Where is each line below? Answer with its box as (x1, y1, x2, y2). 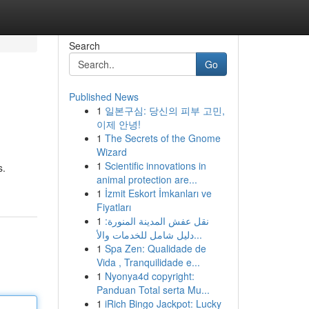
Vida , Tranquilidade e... (96, 255, 200, 269)
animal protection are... (96, 172, 197, 186)
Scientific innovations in (104, 159, 206, 172)
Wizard (96, 145, 127, 159)
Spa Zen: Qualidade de (104, 241, 206, 255)
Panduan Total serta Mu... (96, 283, 210, 297)
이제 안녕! (96, 117, 141, 131)
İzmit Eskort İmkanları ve (104, 186, 212, 200)
